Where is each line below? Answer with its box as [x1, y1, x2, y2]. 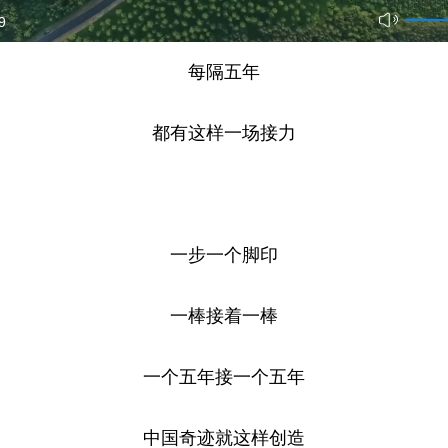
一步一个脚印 [170, 240, 278, 266]
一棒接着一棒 [170, 301, 278, 327]
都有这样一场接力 [152, 118, 296, 144]
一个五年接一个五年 [143, 362, 305, 388]
